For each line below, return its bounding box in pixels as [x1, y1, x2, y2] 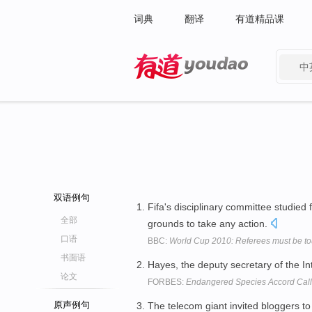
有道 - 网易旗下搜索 [134, 82, 221, 93]
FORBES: [148, 276, 186, 287]
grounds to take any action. [148, 218, 270, 229]
